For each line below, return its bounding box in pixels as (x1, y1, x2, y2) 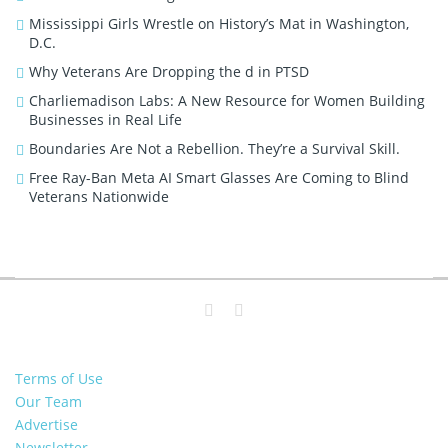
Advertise (15, 414, 78, 434)
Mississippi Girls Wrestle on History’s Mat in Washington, (29, 13, 409, 33)
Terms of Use (15, 368, 103, 388)
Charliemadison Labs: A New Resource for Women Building (29, 90, 425, 110)
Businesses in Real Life (29, 109, 182, 129)
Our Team (15, 391, 82, 411)
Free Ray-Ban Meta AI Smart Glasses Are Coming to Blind (29, 167, 409, 187)
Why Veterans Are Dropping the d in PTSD (29, 61, 309, 81)
